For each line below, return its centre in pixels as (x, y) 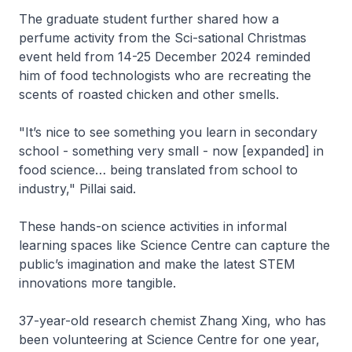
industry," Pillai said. (77, 188)
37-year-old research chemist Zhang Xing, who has (172, 320)
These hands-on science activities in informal (153, 226)
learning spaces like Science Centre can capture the (174, 245)
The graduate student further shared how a (149, 18)
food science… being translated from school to (158, 169)
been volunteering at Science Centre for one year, (169, 339)
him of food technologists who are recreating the (165, 75)
